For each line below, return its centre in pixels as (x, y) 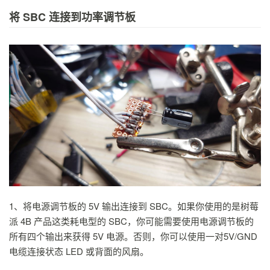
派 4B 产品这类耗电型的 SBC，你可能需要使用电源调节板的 (131, 221)
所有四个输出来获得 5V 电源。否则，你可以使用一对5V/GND (133, 236)
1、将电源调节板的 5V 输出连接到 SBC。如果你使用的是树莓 (134, 206)
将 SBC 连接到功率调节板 (72, 17)
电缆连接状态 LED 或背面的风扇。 (79, 251)
